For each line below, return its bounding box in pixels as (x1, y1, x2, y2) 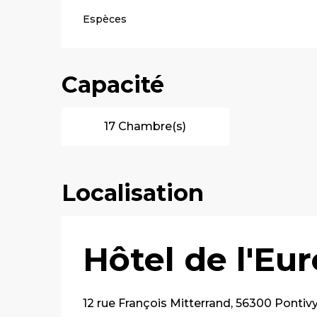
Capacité (62, 71, 165, 98)
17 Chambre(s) (104, 120, 187, 133)
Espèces (83, 13, 127, 25)
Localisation (62, 179, 204, 207)
